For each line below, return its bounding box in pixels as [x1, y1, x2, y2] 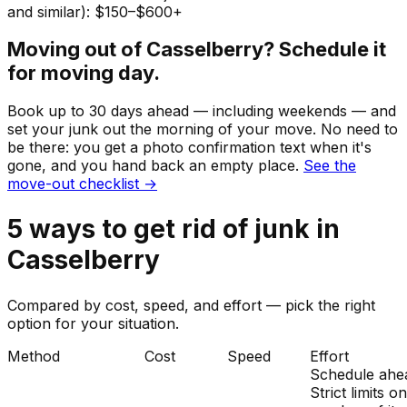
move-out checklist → [7, 174, 157, 193]
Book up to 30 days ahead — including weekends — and [7, 101, 396, 120]
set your [7, 119, 69, 138]
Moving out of [7, 37, 146, 62]
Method [7, 347, 60, 366]
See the [303, 155, 356, 174]
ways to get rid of [23, 213, 254, 244]
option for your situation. [7, 314, 179, 333]
